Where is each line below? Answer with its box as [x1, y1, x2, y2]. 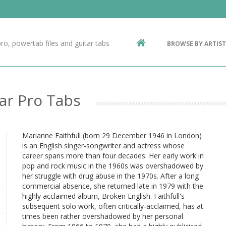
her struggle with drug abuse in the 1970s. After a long [22, 171, 199, 181]
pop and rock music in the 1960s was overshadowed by [22, 161, 203, 171]
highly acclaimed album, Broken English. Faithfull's [22, 191, 185, 201]
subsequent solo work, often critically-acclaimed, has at [22, 201, 203, 211]
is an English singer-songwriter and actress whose [22, 141, 185, 150]
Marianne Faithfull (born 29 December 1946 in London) [22, 131, 202, 140]
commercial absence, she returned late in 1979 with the [22, 181, 203, 191]
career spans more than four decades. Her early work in [22, 151, 204, 160]
